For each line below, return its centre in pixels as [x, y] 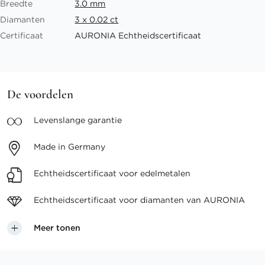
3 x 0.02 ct [97, 20]
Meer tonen [57, 228]
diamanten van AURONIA [193, 200]
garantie [105, 120]
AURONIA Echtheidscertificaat [138, 35]
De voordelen [40, 94]
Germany [87, 147]
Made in [51, 147]
